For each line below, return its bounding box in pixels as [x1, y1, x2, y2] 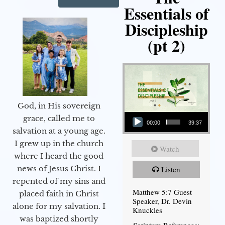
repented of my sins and [12, 176, 105, 186]
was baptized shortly [19, 214, 98, 224]
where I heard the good [14, 151, 103, 161]
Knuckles [133, 204, 162, 215]
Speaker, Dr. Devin [133, 195, 192, 206]
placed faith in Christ [19, 189, 99, 199]
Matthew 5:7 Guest [133, 186, 192, 197]
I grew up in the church [14, 139, 103, 149]
